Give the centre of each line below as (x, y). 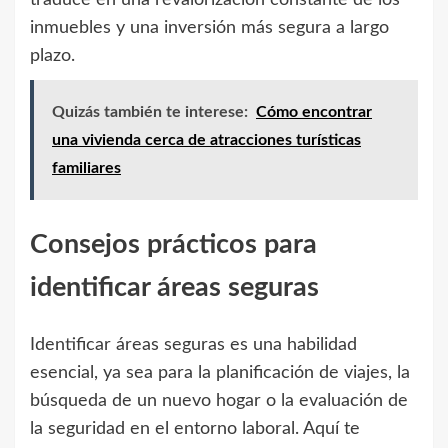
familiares (86, 168)
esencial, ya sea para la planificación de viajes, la (220, 373)
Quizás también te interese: (150, 112)
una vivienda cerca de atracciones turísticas (206, 140)
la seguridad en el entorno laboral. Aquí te (195, 429)
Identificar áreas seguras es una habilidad (193, 345)
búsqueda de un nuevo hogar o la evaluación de (219, 401)
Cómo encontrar (314, 112)
